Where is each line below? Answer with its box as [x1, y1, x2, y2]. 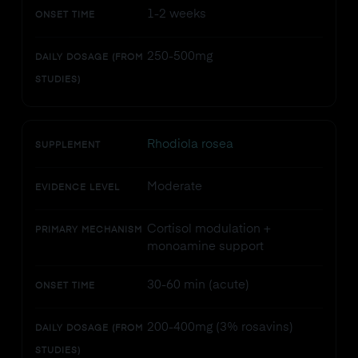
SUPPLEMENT [34, 141, 101, 150]
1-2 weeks [146, 8, 206, 20]
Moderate [146, 181, 202, 193]
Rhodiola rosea [146, 138, 233, 150]
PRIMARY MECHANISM [34, 226, 142, 235]
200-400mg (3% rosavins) [146, 321, 293, 333]
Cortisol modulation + [146, 223, 271, 235]
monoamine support [146, 241, 264, 253]
